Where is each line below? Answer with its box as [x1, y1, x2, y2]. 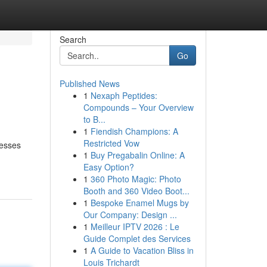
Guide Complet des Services [83, 232, 191, 244]
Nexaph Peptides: [90, 89, 157, 101]
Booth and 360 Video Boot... [83, 185, 190, 197]
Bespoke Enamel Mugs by [90, 197, 189, 209]
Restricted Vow [83, 137, 139, 149]
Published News [59, 77, 120, 89]
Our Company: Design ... [83, 209, 177, 221]
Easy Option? [83, 161, 134, 173]
